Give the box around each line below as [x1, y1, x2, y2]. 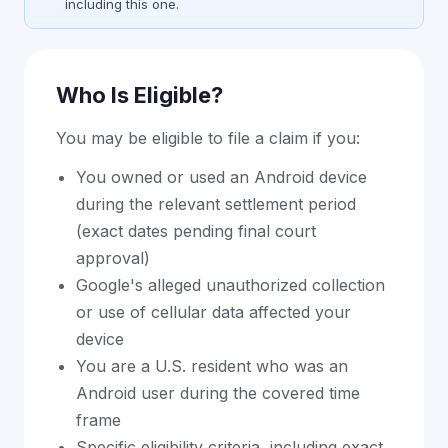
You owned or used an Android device [76, 167, 367, 187]
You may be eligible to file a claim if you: [56, 128, 360, 148]
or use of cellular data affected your [76, 302, 351, 322]
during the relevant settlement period [76, 194, 356, 214]
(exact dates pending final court [76, 221, 316, 241]
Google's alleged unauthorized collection [76, 275, 385, 295]
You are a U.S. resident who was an [76, 356, 348, 376]
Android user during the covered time [76, 383, 360, 403]
